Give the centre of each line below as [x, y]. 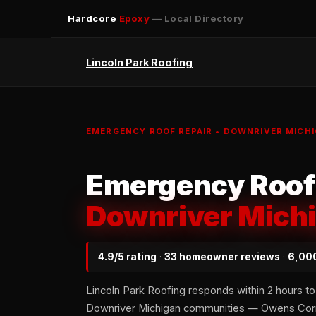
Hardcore [93, 18]
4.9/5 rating [127, 257]
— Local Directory [197, 18]
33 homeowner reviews [222, 257]
